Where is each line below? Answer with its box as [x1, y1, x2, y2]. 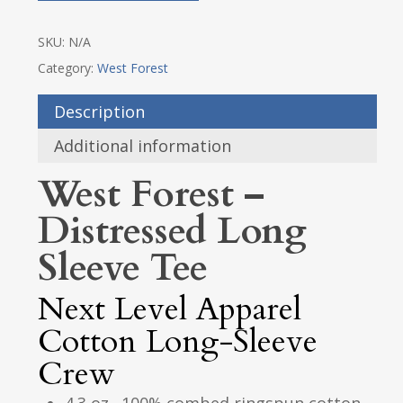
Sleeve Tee [37, 243, 208, 294]
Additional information [53, 135, 231, 157]
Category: [37, 59, 97, 77]
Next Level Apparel [37, 287, 301, 332]
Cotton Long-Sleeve [37, 319, 318, 364]
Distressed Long [37, 206, 307, 257]
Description [53, 101, 145, 123]
